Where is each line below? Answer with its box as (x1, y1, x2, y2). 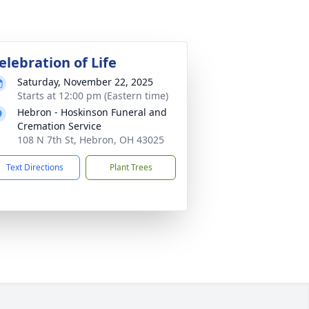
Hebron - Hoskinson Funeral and (17, 106, 167, 119)
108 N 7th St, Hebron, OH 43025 (17, 133, 164, 146)
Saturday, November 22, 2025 (17, 75, 153, 88)
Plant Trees (109, 161, 152, 173)
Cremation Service (17, 119, 101, 132)
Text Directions (6, 161, 63, 173)
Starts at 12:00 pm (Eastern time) (17, 89, 168, 102)
